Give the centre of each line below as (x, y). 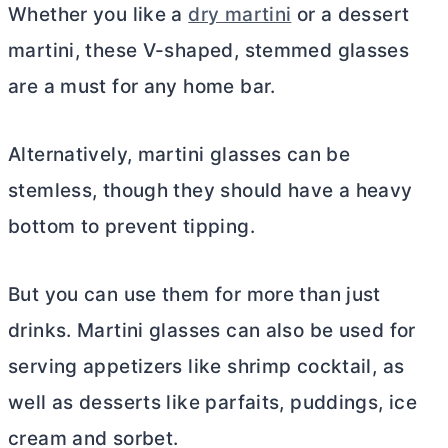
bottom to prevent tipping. (131, 226)
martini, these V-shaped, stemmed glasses (209, 50)
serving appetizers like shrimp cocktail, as (206, 366)
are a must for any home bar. (142, 86)
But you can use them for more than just (194, 294)
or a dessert (350, 14)
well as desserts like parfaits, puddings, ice (213, 402)
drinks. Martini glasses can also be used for (212, 330)
